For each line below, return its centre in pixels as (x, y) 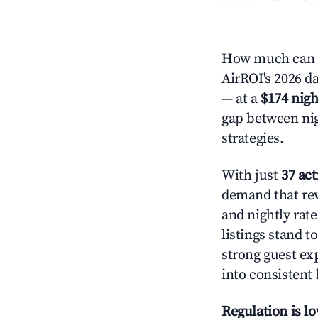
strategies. (253, 139)
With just (251, 176)
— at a (241, 99)
